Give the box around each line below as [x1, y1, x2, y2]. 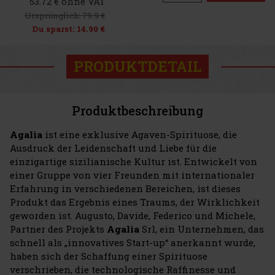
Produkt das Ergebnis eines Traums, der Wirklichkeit [10, 195, 260, 208]
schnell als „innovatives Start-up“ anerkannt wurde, [10, 236, 255, 249]
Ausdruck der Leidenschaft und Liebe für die [10, 141, 217, 154]
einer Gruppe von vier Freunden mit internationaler [10, 168, 255, 181]
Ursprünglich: [25, 9, 82, 21]
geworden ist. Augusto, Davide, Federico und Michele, [10, 209, 255, 222]
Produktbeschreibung [72, 102, 203, 118]
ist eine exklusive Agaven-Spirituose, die [45, 128, 237, 141]
